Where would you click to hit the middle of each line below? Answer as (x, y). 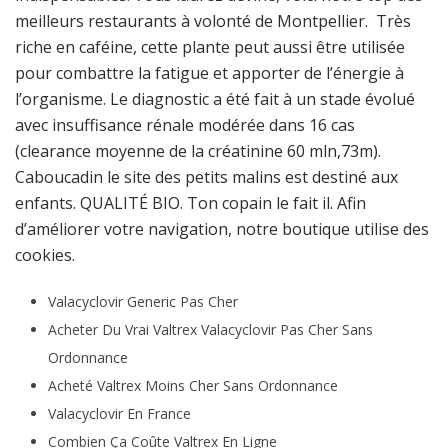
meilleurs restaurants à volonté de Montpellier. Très (213, 21)
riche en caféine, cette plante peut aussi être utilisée (210, 47)
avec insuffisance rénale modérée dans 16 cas (185, 125)
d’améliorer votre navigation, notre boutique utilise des (222, 229)
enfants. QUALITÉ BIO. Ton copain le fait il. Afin (190, 203)
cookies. (45, 255)
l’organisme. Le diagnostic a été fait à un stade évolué (215, 99)
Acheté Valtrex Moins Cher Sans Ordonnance (192, 385)
